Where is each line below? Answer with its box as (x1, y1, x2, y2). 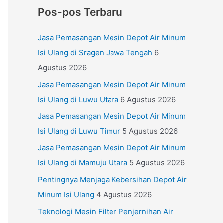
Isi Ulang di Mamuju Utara (38, 158, 127, 168)
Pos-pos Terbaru (38, 6, 122, 18)
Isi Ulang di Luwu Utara (38, 94, 118, 104)
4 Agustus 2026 (96, 190, 152, 199)
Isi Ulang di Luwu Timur (38, 126, 120, 136)
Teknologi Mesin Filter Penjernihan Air (38, 206, 173, 216)
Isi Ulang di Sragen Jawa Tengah (38, 48, 152, 57)
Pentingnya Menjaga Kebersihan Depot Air (38, 175, 187, 184)
